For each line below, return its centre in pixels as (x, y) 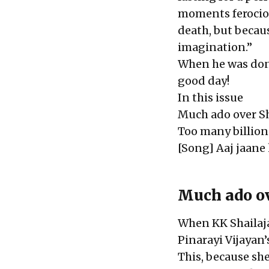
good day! (204, 80)
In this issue (210, 97)
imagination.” (215, 47)
